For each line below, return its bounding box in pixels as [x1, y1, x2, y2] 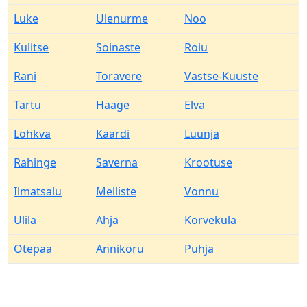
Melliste [96, 184, 136, 199]
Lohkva [14, 126, 51, 141]
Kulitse [14, 40, 49, 55]
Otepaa [14, 241, 52, 256]
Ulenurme [96, 11, 148, 26]
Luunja [184, 126, 219, 141]
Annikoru [96, 241, 144, 256]
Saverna [96, 155, 138, 170]
